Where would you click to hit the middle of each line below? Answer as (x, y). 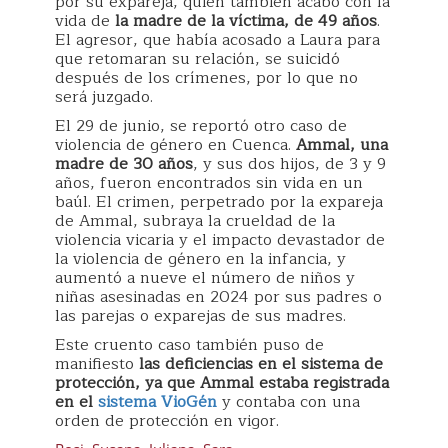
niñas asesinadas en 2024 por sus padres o (218, 297)
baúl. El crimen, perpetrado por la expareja (219, 202)
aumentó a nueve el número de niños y (205, 278)
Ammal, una (342, 145)
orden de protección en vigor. (167, 421)
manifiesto (94, 364)
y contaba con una (288, 402)
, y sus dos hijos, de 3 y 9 (289, 164)
